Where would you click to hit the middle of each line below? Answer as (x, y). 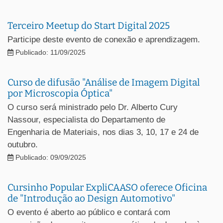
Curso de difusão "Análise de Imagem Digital (104, 82)
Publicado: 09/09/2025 (50, 157)
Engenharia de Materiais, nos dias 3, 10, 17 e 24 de (103, 132)
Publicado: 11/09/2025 (50, 52)
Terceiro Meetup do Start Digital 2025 (89, 25)
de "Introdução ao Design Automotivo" (91, 198)
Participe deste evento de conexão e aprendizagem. (104, 39)
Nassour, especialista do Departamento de (86, 119)
